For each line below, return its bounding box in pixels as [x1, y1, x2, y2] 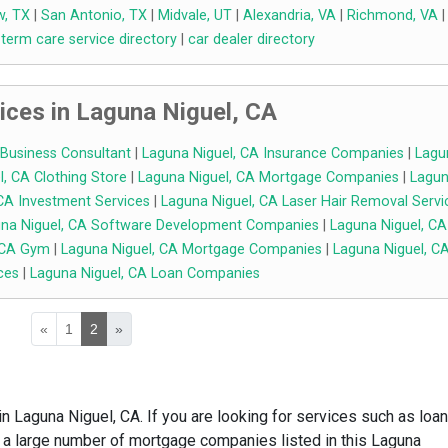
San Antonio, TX [41, 7, 147, 25]
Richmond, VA [347, 7, 438, 25]
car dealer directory [188, 31, 315, 49]
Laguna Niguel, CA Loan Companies [29, 265, 260, 283]
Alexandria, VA [243, 7, 336, 25]
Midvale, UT [158, 7, 232, 25]
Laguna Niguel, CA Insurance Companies [141, 145, 404, 163]
